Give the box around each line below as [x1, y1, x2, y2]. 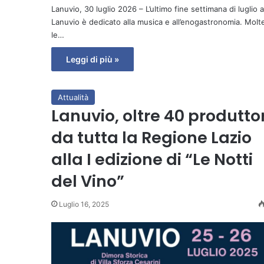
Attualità [58, 92, 88, 102]
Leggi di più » [66, 54, 119, 64]
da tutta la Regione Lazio [51, 126, 252, 148]
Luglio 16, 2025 [59, 199, 109, 209]
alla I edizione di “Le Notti [51, 148, 253, 170]
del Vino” [51, 170, 124, 192]
